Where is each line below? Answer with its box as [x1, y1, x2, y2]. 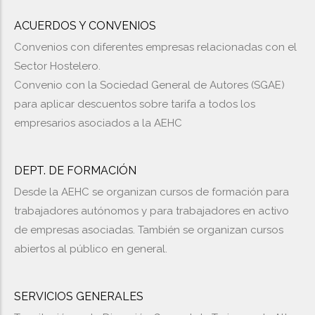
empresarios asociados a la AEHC [14, 117, 185, 129]
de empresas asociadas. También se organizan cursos [14, 224, 283, 236]
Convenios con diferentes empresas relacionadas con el [14, 41, 297, 53]
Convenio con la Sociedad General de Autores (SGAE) [14, 79, 285, 91]
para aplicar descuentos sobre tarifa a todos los [14, 98, 255, 110]
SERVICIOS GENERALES [14, 290, 143, 303]
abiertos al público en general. [14, 243, 167, 255]
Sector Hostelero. [14, 60, 101, 72]
